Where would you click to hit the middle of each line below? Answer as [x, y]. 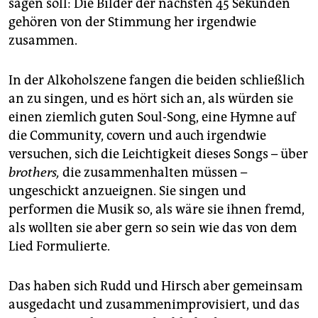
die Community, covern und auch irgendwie [137, 136]
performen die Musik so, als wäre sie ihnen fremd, [157, 210]
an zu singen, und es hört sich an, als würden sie [151, 99]
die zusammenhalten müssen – [153, 173]
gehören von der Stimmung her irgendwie [132, 22]
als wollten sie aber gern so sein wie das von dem [153, 228]
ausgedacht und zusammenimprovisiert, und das [154, 305]
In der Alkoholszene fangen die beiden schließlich [157, 81]
